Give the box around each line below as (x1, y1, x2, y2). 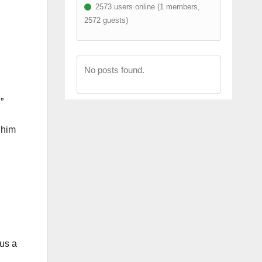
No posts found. (84, 64, 144, 75)
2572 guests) (84, 15, 128, 25)
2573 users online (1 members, (92, 2, 200, 11)
